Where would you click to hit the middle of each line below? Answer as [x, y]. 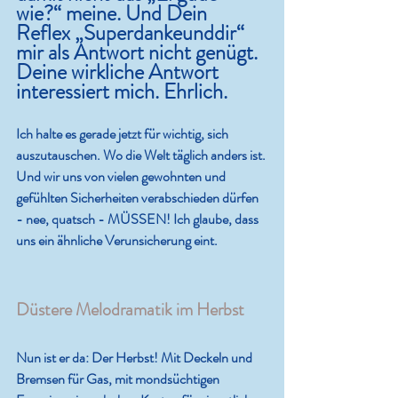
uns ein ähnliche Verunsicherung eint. [117, 241]
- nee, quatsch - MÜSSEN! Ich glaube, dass [139, 219]
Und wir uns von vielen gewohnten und [122, 177]
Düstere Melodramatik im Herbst [130, 310]
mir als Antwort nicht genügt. [139, 53]
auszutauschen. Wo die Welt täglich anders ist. [142, 155]
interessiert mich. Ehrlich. [122, 92]
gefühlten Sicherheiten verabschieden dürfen [139, 198]
